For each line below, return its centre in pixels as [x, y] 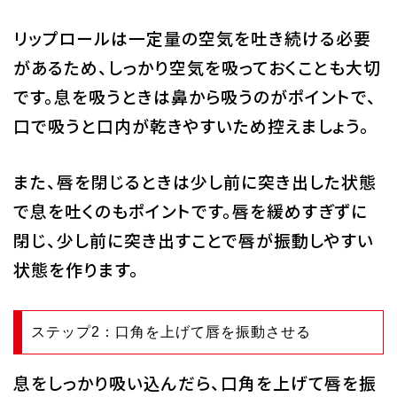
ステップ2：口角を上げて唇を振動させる [171, 332]
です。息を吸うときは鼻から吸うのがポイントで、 [195, 97]
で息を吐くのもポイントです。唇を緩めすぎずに [190, 211]
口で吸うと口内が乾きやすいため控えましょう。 [191, 126]
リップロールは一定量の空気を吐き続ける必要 [192, 38]
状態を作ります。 [76, 269]
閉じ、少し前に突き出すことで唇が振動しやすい [193, 240]
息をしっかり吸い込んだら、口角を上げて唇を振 [195, 383]
